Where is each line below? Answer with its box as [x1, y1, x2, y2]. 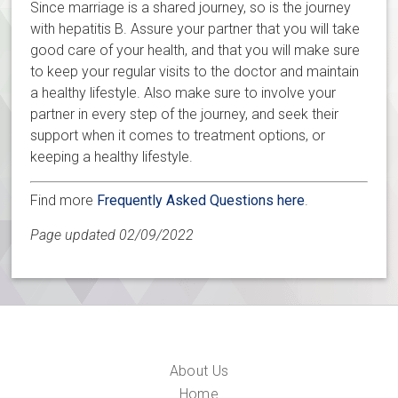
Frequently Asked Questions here [97, 191, 306, 209]
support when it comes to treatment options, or [30, 126, 326, 144]
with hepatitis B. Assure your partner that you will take [30, 20, 361, 37]
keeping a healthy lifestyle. [30, 147, 197, 165]
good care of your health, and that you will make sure [30, 41, 361, 59]
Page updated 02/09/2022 [30, 226, 195, 243]
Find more [30, 191, 98, 209]
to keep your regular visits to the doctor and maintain [30, 62, 360, 80]
